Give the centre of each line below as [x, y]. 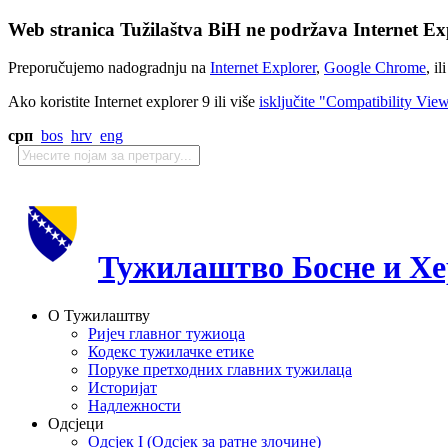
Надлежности [134, 406]
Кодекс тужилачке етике [171, 352]
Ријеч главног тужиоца [166, 334]
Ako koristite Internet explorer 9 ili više [133, 102]
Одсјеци [76, 424]
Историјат [122, 388]
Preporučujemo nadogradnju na [109, 68]
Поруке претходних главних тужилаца [220, 370]
